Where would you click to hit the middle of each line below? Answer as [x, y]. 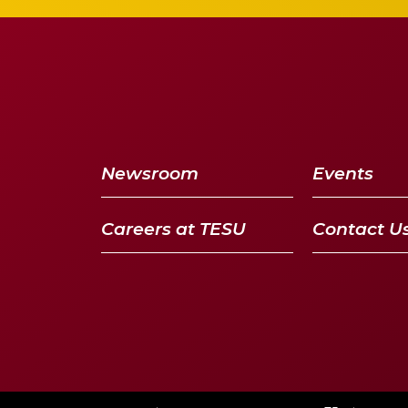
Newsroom [150, 173]
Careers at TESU [174, 229]
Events [343, 173]
